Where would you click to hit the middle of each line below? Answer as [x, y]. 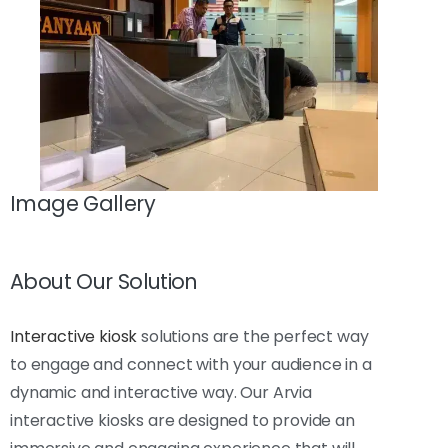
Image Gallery [82, 203]
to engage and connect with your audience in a [191, 364]
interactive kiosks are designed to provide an [182, 420]
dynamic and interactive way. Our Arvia [161, 392]
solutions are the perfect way [253, 336]
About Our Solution [104, 281]
